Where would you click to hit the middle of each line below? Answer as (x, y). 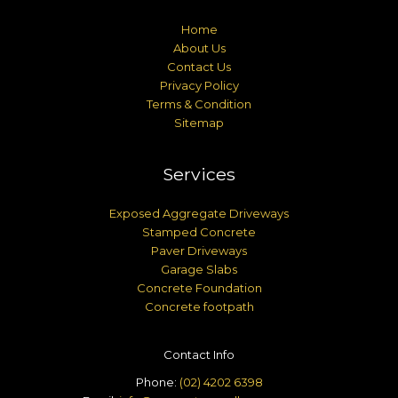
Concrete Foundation (199, 287)
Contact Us (199, 66)
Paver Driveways (199, 250)
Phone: (157, 382)
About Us (199, 48)
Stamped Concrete (199, 231)
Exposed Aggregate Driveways (199, 213)
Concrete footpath (199, 306)
